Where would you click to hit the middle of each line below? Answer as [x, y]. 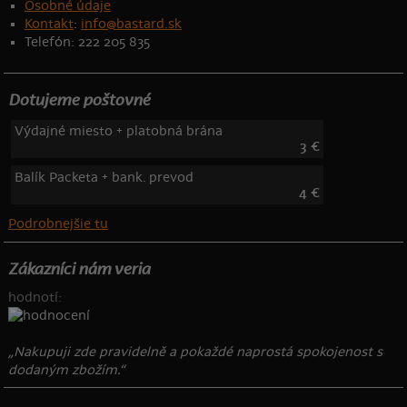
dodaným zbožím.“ [66, 370]
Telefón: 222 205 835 [87, 43]
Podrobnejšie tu [58, 224]
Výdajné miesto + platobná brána [118, 131]
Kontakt [49, 25]
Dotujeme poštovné [79, 101]
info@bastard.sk [131, 25]
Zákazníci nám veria [79, 270]
